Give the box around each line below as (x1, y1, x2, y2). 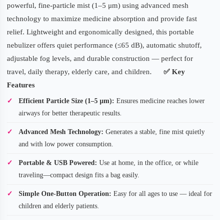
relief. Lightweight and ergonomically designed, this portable (7, 27, 194, 36)
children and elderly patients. (19, 202, 99, 210)
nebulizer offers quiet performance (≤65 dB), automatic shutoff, (7, 41, 202, 49)
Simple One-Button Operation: (19, 190, 111, 197)
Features (7, 81, 35, 89)
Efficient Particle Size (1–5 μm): (19, 97, 114, 105)
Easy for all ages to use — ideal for (111, 190, 212, 197)
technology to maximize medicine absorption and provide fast (7, 14, 197, 23)
